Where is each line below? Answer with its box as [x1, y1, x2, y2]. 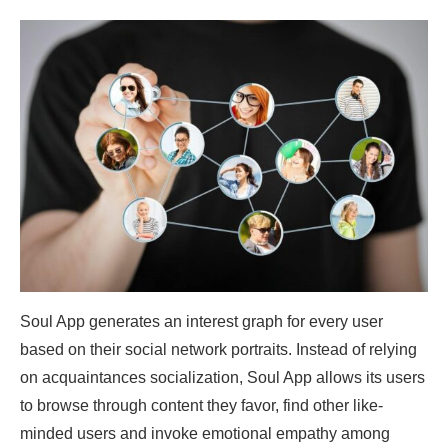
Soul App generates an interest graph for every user [20, 312, 383, 330]
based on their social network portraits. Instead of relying [20, 340, 417, 358]
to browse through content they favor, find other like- [20, 396, 383, 414]
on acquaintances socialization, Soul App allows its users [20, 368, 425, 386]
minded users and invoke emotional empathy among [20, 424, 390, 442]
